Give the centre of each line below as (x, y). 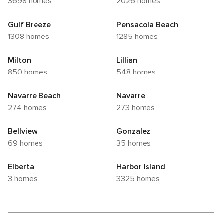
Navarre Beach (34, 96)
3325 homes (140, 179)
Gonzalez (133, 131)
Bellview (23, 131)
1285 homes (138, 37)
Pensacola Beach (147, 25)
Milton (19, 60)
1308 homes (30, 37)
